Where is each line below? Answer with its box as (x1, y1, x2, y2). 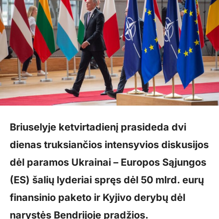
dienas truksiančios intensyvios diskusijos (10, 139, 209, 151)
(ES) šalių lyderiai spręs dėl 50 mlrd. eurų (10, 174, 204, 186)
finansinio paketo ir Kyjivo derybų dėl (10, 192, 185, 204)
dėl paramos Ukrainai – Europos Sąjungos (10, 156, 206, 169)
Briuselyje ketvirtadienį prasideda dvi (10, 121, 186, 133)
